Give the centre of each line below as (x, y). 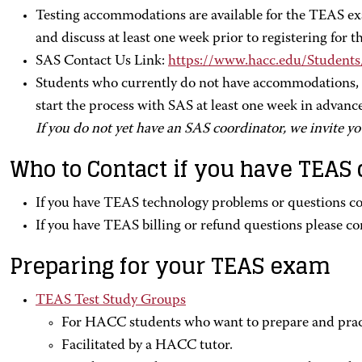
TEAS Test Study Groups (111, 301)
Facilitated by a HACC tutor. (147, 346)
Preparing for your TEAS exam (170, 266)
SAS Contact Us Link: (102, 61)
